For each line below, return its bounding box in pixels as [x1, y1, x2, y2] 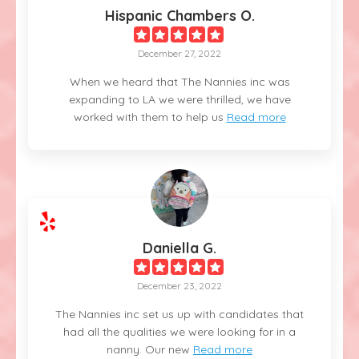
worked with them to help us [73, 109, 224, 124]
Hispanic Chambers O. [104, 6, 255, 25]
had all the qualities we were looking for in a [63, 324, 296, 339]
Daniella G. [143, 238, 216, 257]
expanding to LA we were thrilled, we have [68, 91, 291, 107]
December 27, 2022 [138, 46, 221, 59]
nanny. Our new [107, 341, 190, 357]
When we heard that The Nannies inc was [69, 74, 290, 89]
